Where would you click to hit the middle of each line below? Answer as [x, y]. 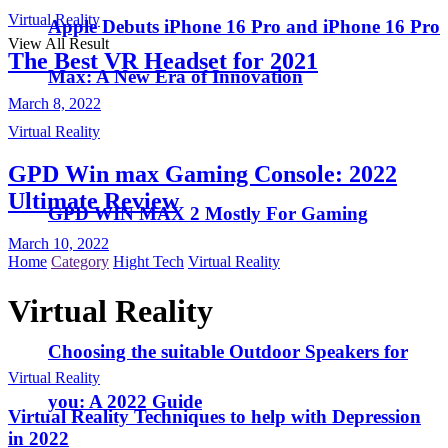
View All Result [58, 43]
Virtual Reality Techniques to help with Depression [214, 416]
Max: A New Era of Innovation [175, 76]
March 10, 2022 [58, 244]
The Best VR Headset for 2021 [163, 61]
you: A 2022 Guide [125, 401]
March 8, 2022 [54, 104]
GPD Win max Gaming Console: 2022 [202, 174]
